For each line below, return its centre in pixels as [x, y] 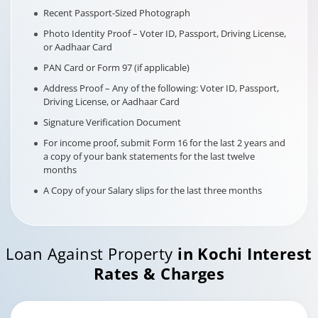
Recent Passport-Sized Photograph [117, 13]
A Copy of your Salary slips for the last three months [153, 190]
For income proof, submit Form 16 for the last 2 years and [164, 143]
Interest [277, 253]
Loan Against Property [92, 253]
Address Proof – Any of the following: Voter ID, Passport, [161, 88]
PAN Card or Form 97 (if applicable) [116, 67]
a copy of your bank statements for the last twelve [149, 156]
